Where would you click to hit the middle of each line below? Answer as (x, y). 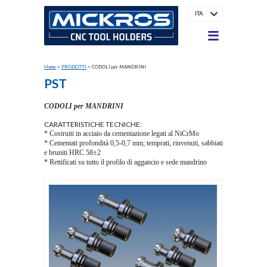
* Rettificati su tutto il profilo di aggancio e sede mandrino (125, 162)
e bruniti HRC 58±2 (72, 152)
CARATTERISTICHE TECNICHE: (93, 124)
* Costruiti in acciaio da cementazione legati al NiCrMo (122, 133)
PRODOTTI (74, 67)
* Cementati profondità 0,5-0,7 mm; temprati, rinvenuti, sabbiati (133, 143)
